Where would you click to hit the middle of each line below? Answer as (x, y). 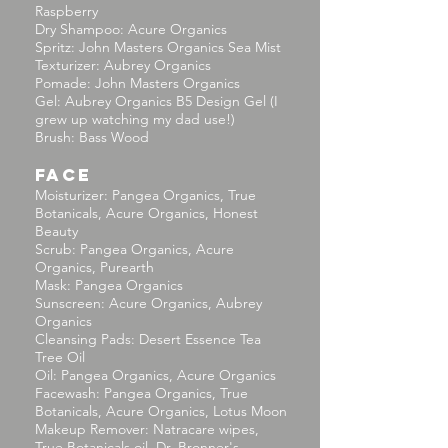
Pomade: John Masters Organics (137, 83)
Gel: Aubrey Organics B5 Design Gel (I (156, 101)
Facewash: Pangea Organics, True (141, 393)
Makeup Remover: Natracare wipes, (147, 429)
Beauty (56, 231)
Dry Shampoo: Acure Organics (131, 29)
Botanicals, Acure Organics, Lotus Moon (161, 411)
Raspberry (66, 11)
